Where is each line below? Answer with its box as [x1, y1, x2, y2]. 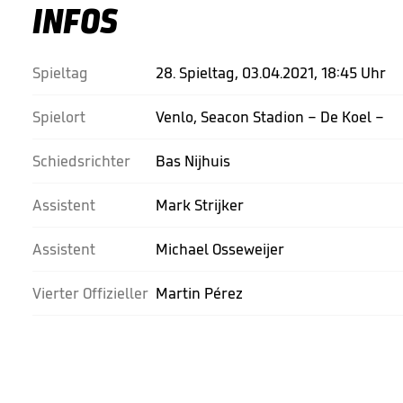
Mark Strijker [156, 195, 244, 215]
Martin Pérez [156, 283, 243, 303]
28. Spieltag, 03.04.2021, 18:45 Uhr [156, 63, 386, 83]
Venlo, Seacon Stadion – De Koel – [156, 107, 384, 127]
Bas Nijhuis [156, 151, 230, 171]
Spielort [32, 107, 85, 127]
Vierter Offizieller [32, 283, 148, 303]
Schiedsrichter [32, 151, 130, 171]
